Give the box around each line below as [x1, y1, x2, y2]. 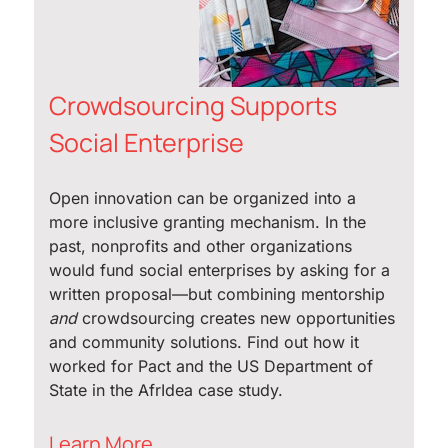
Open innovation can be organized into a [49, 188, 356, 209]
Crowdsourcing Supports [49, 88, 338, 124]
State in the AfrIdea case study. [49, 380, 283, 401]
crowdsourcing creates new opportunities [77, 308, 395, 329]
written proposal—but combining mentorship [49, 284, 385, 305]
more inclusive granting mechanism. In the [49, 212, 366, 233]
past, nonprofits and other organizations [49, 236, 352, 257]
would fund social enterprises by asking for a [49, 260, 390, 281]
